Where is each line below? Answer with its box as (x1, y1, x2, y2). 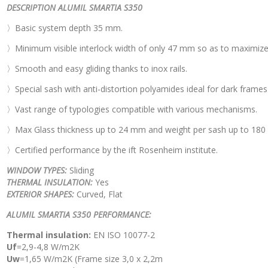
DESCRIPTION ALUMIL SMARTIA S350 (7, 1, 142, 13)
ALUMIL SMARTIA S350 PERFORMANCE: (7, 208, 151, 220)
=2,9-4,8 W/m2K (17, 240, 80, 252)
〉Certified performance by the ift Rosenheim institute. (7, 144, 218, 156)
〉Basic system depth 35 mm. (7, 22, 123, 33)
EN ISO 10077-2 (91, 229, 155, 240)
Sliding (69, 164, 94, 176)
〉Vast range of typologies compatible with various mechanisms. (7, 103, 257, 115)
